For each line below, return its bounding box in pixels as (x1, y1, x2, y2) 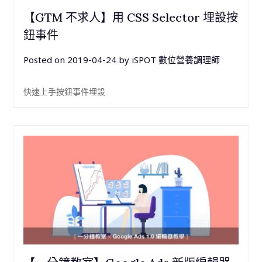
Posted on (23, 54, 67, 66)
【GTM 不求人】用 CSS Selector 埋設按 (23, 10, 238, 25)
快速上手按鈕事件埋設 (23, 86, 105, 98)
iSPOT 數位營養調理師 (131, 54, 220, 66)
